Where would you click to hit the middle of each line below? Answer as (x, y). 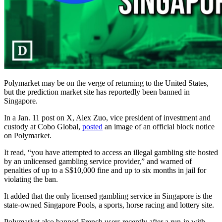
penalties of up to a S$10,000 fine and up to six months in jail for (105, 170)
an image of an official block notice (159, 127)
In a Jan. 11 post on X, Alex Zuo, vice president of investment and (107, 118)
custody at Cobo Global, (43, 127)
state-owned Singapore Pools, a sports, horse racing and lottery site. (109, 205)
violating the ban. (31, 179)
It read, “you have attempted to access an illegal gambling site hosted (111, 153)
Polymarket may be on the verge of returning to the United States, (106, 83)
